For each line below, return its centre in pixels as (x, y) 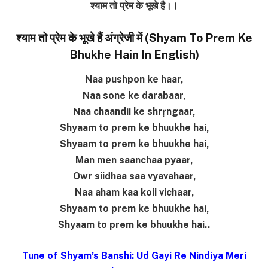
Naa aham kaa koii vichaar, (134, 193)
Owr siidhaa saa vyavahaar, (134, 176)
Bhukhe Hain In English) (134, 54)
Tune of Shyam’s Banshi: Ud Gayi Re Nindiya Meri (134, 255)
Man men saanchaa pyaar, (134, 160)
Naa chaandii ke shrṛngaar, (134, 112)
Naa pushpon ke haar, (134, 80)
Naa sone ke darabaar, (134, 96)
